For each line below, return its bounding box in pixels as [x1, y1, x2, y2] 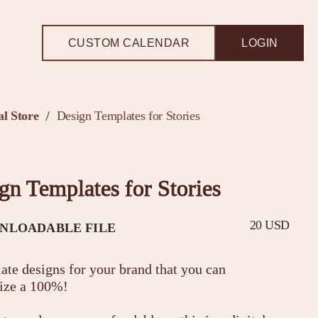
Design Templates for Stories [56, 109, 200, 123]
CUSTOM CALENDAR [67, 36, 190, 49]
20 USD [249, 218, 290, 232]
